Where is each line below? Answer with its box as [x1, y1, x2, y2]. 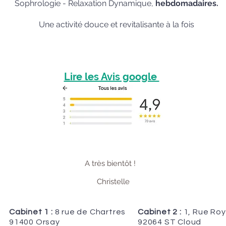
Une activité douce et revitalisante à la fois [39, 20, 194, 29]
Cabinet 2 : [138, 208, 182, 216]
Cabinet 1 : [9, 208, 53, 216]
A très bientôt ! [84, 159, 142, 168]
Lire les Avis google [64, 71, 159, 83]
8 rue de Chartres [52, 208, 126, 216]
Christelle [96, 177, 130, 186]
